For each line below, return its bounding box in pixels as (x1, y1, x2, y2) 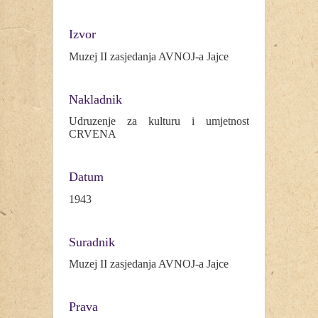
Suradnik (69, 234, 115, 249)
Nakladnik (69, 92, 122, 106)
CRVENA (69, 128, 116, 141)
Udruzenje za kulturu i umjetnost (69, 115, 249, 128)
